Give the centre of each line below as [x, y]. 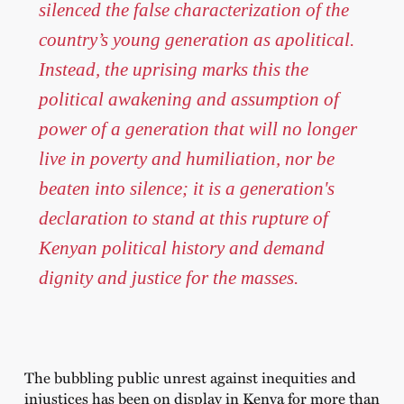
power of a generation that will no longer [197, 129]
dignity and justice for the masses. [170, 278]
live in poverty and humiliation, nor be [186, 159]
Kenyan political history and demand [181, 248]
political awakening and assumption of [188, 99]
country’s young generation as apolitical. [196, 40]
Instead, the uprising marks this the [173, 69]
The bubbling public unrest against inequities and [190, 377]
